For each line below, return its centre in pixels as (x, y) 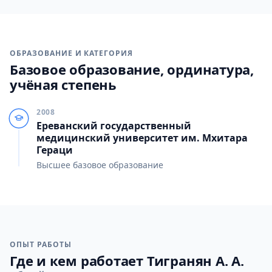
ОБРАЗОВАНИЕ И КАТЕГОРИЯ (72, 53)
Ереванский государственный (114, 126)
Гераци (55, 150)
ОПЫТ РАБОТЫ (41, 244)
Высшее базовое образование (100, 165)
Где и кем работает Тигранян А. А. (127, 260)
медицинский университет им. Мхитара (142, 138)
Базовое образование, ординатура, (132, 69)
